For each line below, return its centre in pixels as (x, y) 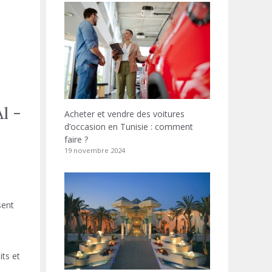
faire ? (76, 139)
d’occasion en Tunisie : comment (129, 127)
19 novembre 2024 (95, 150)
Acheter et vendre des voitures (124, 114)
